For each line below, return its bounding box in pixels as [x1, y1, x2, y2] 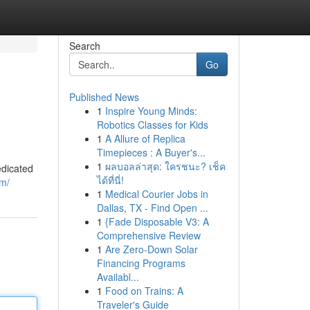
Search [69, 39, 100, 53]
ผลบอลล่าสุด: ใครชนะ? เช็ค [104, 159, 226, 173]
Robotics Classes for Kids [96, 118, 208, 131]
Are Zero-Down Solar [104, 242, 198, 256]
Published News [69, 90, 139, 104]
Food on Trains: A [104, 284, 183, 298]
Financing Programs [96, 256, 185, 270]
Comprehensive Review [96, 228, 201, 242]
